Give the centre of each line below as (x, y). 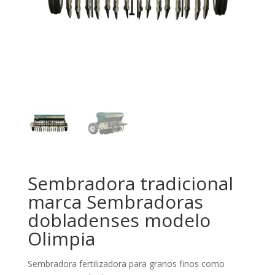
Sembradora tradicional (130, 183)
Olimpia (61, 238)
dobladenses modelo (119, 220)
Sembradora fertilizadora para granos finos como (126, 263)
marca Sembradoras (115, 201)
